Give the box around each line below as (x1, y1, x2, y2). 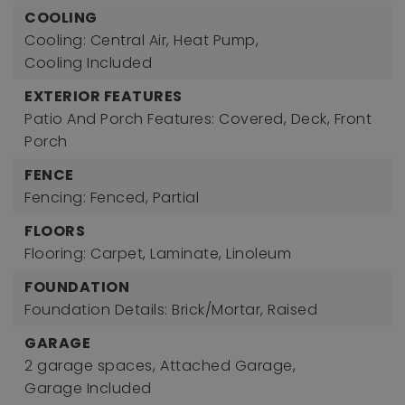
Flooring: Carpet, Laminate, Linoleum (24, 243, 291, 264)
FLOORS (24, 221, 85, 241)
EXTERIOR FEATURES (24, 86, 183, 107)
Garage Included (24, 378, 152, 399)
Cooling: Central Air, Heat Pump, (24, 30, 259, 51)
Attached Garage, (160, 355, 296, 376)
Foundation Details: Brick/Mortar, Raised (24, 299, 317, 320)
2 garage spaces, (24, 355, 155, 376)
